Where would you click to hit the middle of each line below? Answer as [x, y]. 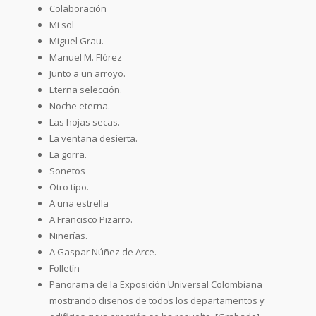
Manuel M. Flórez [86, 57]
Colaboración [78, 8]
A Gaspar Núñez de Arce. [103, 251]
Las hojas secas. [85, 122]
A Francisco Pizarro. [91, 219]
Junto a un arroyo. [87, 73]
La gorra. [68, 154]
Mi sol [62, 24]
